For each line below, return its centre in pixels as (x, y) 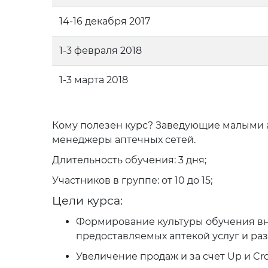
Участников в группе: (106, 180)
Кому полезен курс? (103, 125)
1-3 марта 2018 (94, 80)
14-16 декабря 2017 (105, 21)
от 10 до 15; (186, 180)
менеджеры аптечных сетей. (124, 140)
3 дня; (192, 160)
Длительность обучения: (115, 160)
